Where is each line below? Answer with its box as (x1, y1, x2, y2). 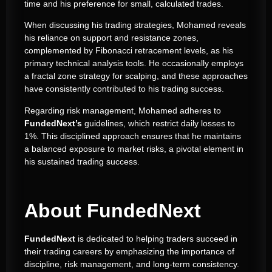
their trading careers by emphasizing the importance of (24, 246, 234, 257)
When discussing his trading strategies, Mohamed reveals (24, 20, 246, 30)
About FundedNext (24, 200, 201, 222)
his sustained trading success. (24, 156, 140, 166)
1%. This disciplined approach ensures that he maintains (24, 131, 241, 141)
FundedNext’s (24, 118, 82, 128)
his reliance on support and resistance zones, (24, 33, 199, 43)
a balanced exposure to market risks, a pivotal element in (24, 143, 243, 154)
